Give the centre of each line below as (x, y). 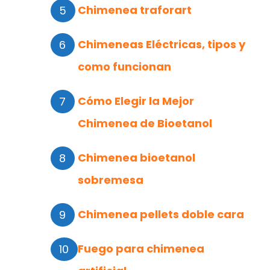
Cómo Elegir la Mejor (136, 101)
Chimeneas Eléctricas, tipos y (162, 45)
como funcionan (124, 67)
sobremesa (111, 180)
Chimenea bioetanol (137, 158)
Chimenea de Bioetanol (145, 124)
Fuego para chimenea (141, 249)
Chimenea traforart (135, 10)
